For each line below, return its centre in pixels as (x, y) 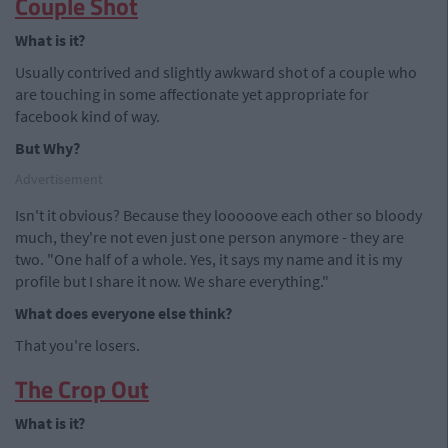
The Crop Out (82, 389)
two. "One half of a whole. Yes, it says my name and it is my (208, 259)
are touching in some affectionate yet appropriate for (192, 94)
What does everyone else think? (123, 313)
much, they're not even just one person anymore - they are (209, 237)
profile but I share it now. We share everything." (172, 281)
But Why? (47, 148)
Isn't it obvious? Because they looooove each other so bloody (218, 215)
